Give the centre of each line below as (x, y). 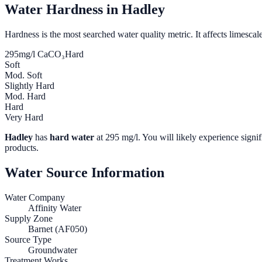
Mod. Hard (25, 96)
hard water (72, 137)
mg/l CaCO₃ (42, 54)
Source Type (28, 240)
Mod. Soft (23, 75)
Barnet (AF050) (58, 229)
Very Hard (24, 118)
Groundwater (53, 250)
